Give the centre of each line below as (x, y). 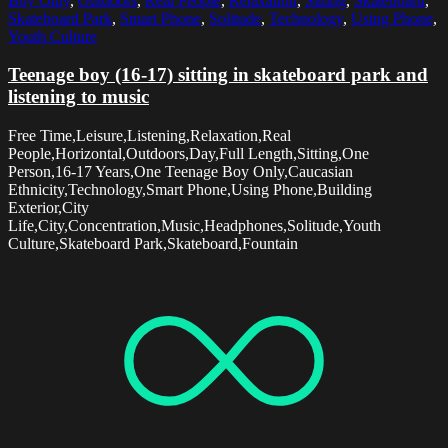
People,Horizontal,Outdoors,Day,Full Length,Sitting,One (188, 154)
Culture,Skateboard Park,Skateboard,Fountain (153, 244)
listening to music (78, 97)
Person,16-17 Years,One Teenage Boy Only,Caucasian (180, 172)
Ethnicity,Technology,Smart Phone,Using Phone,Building (190, 190)
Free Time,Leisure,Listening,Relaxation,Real (149, 136)
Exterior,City (48, 208)
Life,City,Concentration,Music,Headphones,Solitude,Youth (194, 226)
